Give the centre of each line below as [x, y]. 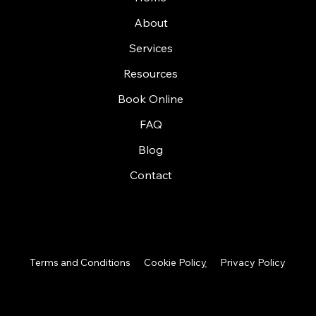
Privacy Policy [253, 263]
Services [151, 48]
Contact [151, 175]
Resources [151, 74]
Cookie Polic [172, 263]
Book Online [151, 99]
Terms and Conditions [80, 263]
